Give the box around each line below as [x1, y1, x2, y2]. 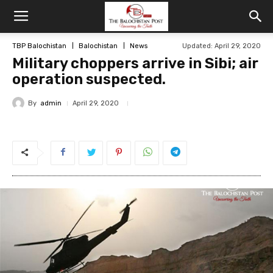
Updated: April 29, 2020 [182, 42, 261, 50]
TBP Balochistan [12, 41, 66, 50]
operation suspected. [12, 71, 166, 88]
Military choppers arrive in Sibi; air [12, 55, 258, 72]
